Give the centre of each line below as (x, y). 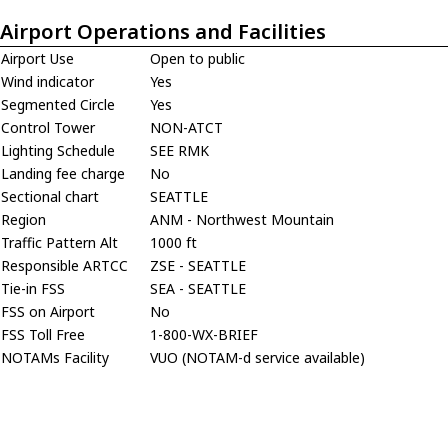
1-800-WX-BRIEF (204, 334)
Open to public (197, 58)
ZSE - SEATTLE (198, 265)
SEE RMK (179, 150)
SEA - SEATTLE (198, 288)
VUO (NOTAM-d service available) (257, 357)
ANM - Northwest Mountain (242, 219)
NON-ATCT (186, 127)
